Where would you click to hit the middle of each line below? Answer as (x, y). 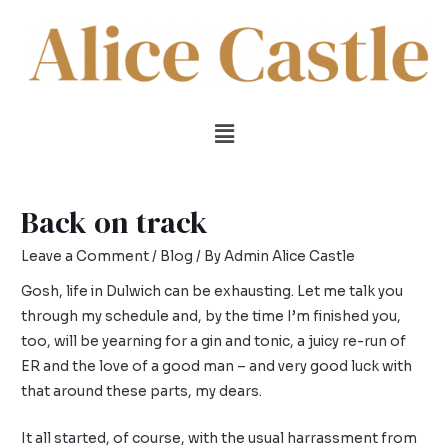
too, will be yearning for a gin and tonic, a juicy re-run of (214, 342)
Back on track (115, 222)
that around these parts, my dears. (142, 392)
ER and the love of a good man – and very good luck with (217, 367)
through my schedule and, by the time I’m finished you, (211, 317)
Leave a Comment (85, 256)
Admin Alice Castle (290, 256)
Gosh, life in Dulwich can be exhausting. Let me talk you (212, 292)
